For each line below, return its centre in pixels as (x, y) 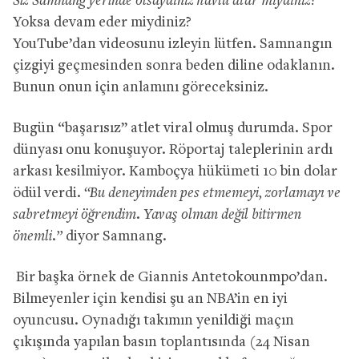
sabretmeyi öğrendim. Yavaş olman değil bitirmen (157, 215)
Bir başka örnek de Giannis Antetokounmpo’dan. (170, 277)
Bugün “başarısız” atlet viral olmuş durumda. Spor (173, 128)
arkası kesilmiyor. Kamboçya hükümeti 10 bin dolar (175, 171)
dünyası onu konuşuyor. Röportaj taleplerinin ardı (173, 150)
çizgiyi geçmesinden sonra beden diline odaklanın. (174, 66)
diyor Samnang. (115, 236)
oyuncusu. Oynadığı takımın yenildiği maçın (153, 321)
